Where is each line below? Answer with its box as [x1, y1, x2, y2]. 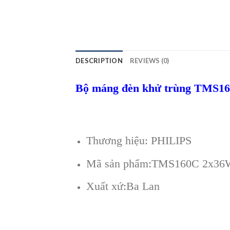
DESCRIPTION [75, 56, 123, 65]
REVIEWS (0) [129, 56, 169, 65]
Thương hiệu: [86, 133, 151, 147]
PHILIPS [150, 133, 191, 147]
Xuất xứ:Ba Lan [86, 180, 160, 193]
